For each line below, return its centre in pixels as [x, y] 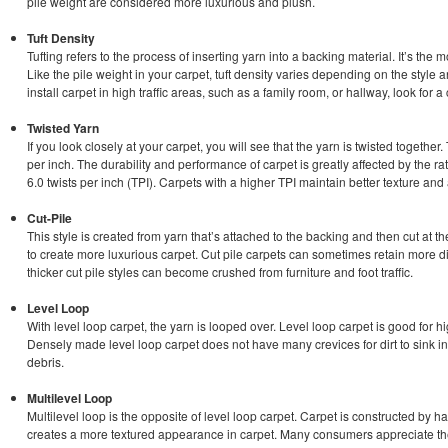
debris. [45, 361]
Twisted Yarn [63, 127]
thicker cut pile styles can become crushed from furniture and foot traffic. [220, 271]
